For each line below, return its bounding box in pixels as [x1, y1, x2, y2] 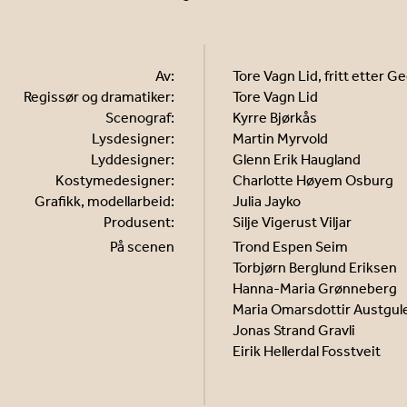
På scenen [110, 238, 174, 255]
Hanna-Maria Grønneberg [233, 280, 397, 297]
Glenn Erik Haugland [233, 151, 361, 168]
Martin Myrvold [233, 130, 328, 147]
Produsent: [104, 213, 174, 231]
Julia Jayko [233, 193, 301, 210]
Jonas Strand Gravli [233, 322, 355, 339]
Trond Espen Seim [233, 238, 348, 255]
